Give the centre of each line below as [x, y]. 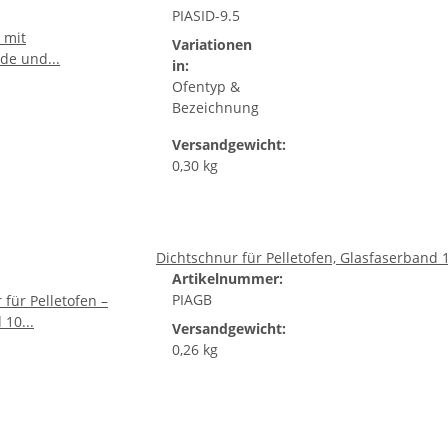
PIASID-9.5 [206, 15]
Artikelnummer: [227, 278]
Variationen [212, 44]
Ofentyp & [206, 86]
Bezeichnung [215, 107]
